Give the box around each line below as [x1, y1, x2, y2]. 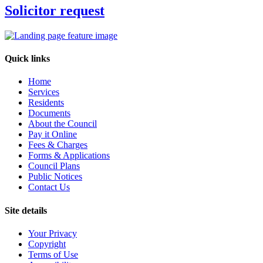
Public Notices [28, 171, 82, 182]
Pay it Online [28, 129, 77, 140]
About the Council [28, 119, 97, 129]
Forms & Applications [28, 150, 110, 161]
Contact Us [28, 182, 70, 193]
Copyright [28, 238, 66, 249]
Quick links [5, 53, 50, 64]
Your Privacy [28, 228, 77, 238]
